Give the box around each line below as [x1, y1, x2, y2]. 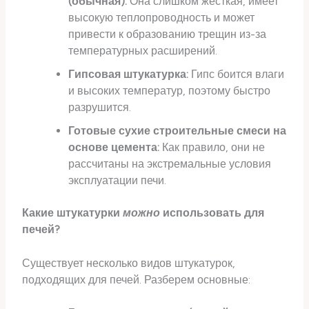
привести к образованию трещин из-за [68, 27, 266, 41]
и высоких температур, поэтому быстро [68, 83, 270, 97]
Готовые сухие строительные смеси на [68, 123, 286, 137]
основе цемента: [68, 140, 159, 154]
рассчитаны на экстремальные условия [68, 157, 271, 170]
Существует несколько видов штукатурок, [22, 256, 236, 270]
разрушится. [68, 100, 131, 114]
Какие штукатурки [22, 206, 123, 219]
